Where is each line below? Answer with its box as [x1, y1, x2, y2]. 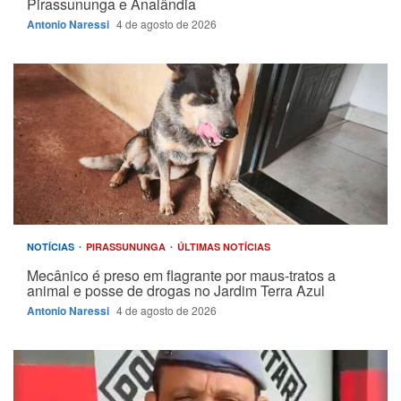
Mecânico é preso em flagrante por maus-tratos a [27, 264, 336, 286]
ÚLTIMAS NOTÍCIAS [177, 239, 270, 253]
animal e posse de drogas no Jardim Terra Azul [27, 279, 325, 301]
